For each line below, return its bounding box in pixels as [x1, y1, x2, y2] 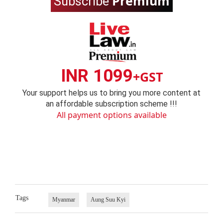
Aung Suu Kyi [90, 196, 125, 203]
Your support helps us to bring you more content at [22, 88, 201, 98]
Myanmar [52, 196, 75, 203]
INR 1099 [60, 66, 133, 87]
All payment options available [56, 110, 167, 121]
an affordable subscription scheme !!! [46, 99, 177, 109]
